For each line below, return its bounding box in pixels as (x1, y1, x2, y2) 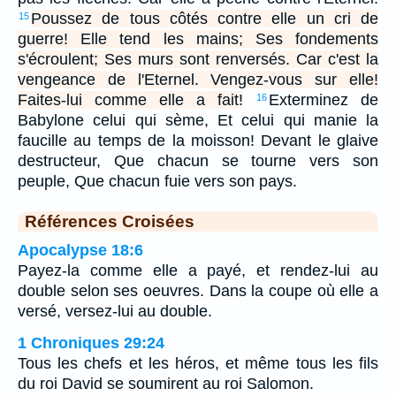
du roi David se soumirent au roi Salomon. (18, 375, 314, 393)
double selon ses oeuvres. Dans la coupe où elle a (18, 282, 378, 301)
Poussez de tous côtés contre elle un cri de (31, 10, 378, 28)
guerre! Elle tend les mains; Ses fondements (18, 30, 378, 49)
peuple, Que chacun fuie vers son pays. (18, 172, 297, 191)
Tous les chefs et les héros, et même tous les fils (18, 354, 378, 373)
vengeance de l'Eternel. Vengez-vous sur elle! (18, 71, 378, 89)
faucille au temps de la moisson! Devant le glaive (18, 132, 378, 150)
